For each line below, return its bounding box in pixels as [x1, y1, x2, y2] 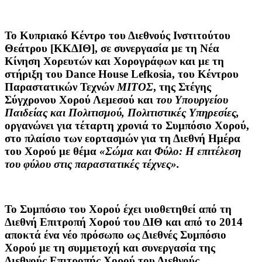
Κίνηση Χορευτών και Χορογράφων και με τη [5, 54, 224, 67]
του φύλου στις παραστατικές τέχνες [5, 157, 171, 170]
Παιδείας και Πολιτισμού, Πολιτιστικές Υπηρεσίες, [5, 106, 239, 119]
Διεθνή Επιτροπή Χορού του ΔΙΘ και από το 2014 [5, 215, 243, 228]
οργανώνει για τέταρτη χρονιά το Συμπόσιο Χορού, [5, 119, 249, 132]
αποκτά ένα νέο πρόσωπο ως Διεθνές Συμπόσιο [5, 228, 226, 241]
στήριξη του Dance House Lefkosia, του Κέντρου [5, 67, 239, 80]
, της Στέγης [153, 80, 211, 93]
